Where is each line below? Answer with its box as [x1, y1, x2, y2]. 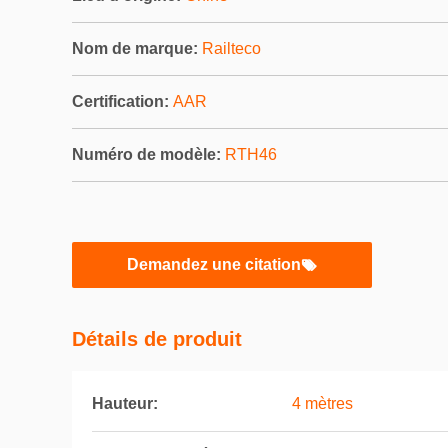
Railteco [202, 40, 261, 57]
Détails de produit [72, 328, 242, 350]
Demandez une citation [127, 256, 301, 273]
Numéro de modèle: [72, 146, 221, 163]
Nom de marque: [72, 40, 198, 57]
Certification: [72, 93, 169, 110]
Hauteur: [92, 395, 158, 412]
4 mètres [292, 395, 353, 412]
